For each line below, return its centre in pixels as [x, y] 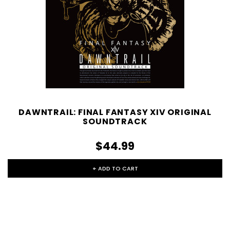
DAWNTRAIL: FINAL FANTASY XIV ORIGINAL [115, 112]
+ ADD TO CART [115, 169]
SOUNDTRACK [115, 122]
